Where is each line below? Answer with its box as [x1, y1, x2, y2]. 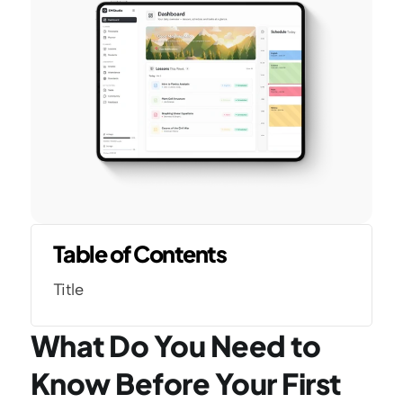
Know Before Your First [30, 365, 341, 401]
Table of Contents [52, 239, 227, 268]
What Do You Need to [30, 327, 321, 363]
